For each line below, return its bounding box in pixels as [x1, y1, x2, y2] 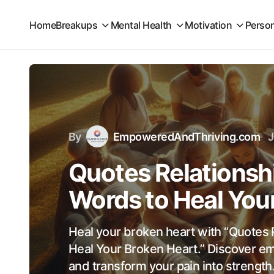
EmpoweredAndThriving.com [113, 130, 260, 143]
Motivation [185, 19, 232, 31]
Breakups [56, 19, 98, 31]
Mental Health [110, 19, 172, 31]
